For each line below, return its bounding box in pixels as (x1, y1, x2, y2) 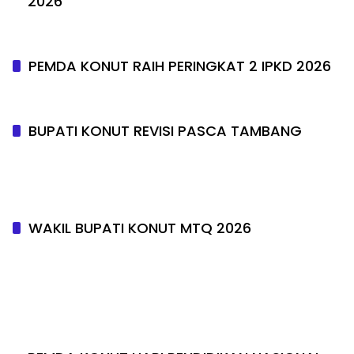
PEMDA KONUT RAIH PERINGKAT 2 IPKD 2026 (28, 55, 331, 76)
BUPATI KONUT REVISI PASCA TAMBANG (28, 120, 302, 141)
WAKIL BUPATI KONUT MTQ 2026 (28, 217, 251, 238)
